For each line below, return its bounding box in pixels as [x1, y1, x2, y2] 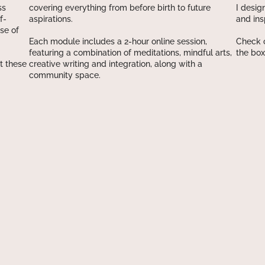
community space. [29, 70, 101, 80]
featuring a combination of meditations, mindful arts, [29, 47, 232, 57]
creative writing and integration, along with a [29, 59, 203, 69]
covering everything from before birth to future [29, 2, 211, 12]
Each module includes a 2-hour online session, [29, 36, 208, 46]
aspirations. [29, 14, 73, 24]
